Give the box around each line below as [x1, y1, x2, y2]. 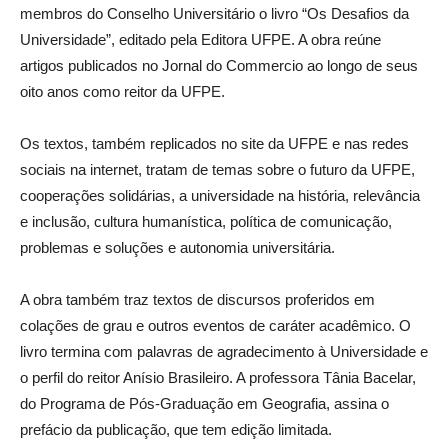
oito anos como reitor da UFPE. [20, 83, 225, 101]
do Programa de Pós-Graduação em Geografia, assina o [20, 395, 389, 413]
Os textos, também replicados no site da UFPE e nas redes [20, 135, 409, 153]
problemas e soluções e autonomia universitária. [20, 239, 335, 257]
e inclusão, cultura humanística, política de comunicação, [20, 213, 392, 231]
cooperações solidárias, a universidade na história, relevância [20, 187, 420, 205]
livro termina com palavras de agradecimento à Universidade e [20, 343, 428, 361]
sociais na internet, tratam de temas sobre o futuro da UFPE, [20, 161, 415, 179]
